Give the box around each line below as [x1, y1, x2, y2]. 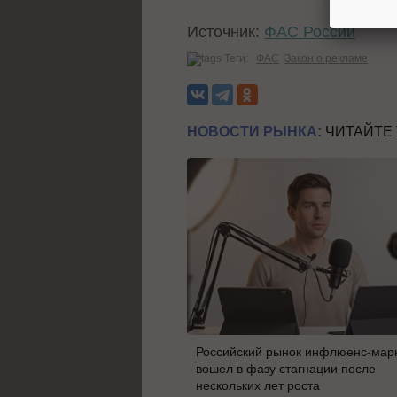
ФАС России [264, 23, 356, 42]
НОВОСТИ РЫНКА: [187, 123, 323, 139]
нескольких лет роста [196, 378, 321, 393]
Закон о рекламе [284, 51, 369, 65]
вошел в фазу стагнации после [196, 361, 377, 376]
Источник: [187, 23, 265, 42]
